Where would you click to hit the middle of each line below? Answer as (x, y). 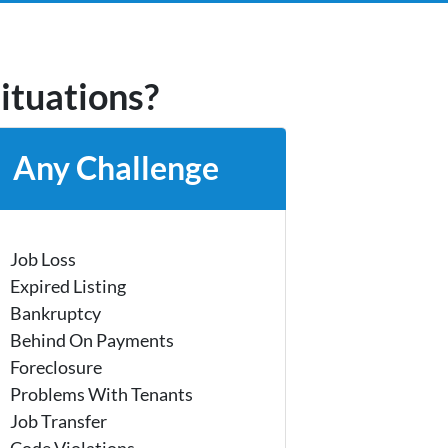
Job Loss (42, 258)
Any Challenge (116, 168)
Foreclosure (55, 366)
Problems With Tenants (101, 393)
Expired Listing (67, 285)
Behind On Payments (91, 339)
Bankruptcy (55, 312)
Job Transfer (58, 420)
